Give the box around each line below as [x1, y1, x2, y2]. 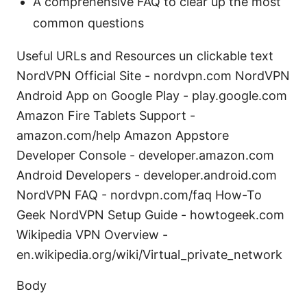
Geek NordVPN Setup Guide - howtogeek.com [16, 208, 284, 223]
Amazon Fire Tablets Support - [16, 108, 195, 123]
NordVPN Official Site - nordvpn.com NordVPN [16, 69, 290, 84]
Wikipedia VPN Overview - [16, 228, 168, 243]
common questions [33, 16, 144, 31]
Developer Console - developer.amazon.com [16, 148, 274, 163]
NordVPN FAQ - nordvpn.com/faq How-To [16, 188, 262, 203]
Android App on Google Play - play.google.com [16, 88, 287, 103]
